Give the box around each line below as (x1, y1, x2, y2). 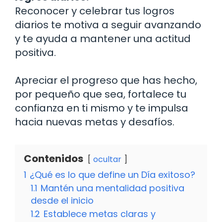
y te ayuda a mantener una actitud (15, 32, 191, 46)
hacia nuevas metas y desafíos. (15, 115, 174, 129)
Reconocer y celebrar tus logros (15, 4, 174, 18)
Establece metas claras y (44, 208, 156, 221)
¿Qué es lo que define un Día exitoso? (30, 168, 195, 181)
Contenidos (24, 152, 83, 166)
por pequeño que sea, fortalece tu (15, 87, 186, 102)
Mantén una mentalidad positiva (41, 182, 184, 195)
